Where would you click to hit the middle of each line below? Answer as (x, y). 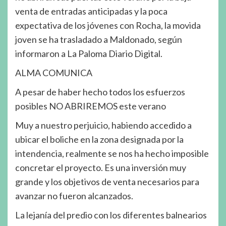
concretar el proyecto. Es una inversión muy (101, 167)
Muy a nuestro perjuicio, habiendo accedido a (103, 125)
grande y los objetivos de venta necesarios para (107, 181)
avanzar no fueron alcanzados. (74, 195)
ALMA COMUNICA (54, 72)
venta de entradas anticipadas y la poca (91, 11)
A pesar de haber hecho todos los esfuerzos (100, 92)
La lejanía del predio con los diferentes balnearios (111, 215)
